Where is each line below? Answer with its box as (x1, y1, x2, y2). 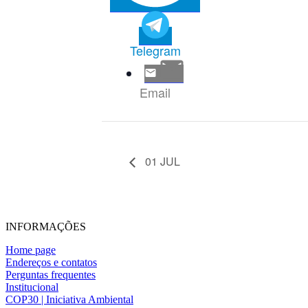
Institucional (5, 280, 58, 293)
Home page (5, 243, 56, 256)
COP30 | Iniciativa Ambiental (5, 293, 133, 305)
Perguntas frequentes (5, 268, 96, 280)
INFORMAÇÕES (5, 220, 86, 232)
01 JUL (142, 153, 180, 169)
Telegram (129, 41, 181, 59)
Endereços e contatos (5, 256, 97, 268)
